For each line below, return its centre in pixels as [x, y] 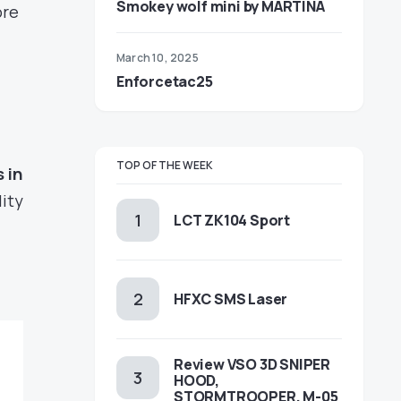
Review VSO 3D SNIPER [252, 364]
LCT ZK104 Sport [232, 220]
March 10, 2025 [158, 58]
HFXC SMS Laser [231, 299]
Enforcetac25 [165, 81]
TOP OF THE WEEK [165, 165]
